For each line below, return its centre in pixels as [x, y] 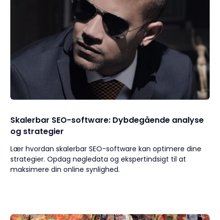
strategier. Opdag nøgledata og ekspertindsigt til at [98, 159]
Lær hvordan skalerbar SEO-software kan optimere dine [106, 149]
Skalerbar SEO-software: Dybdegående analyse [107, 120]
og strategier [37, 132]
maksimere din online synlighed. [65, 170]
